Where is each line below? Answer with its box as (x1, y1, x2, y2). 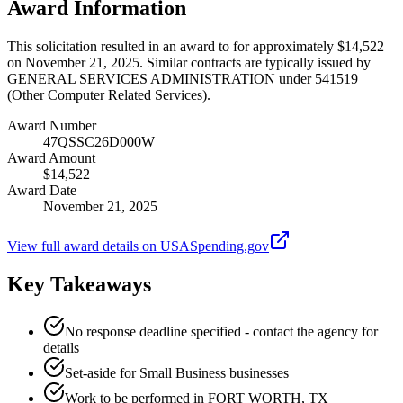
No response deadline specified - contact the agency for (65, 323, 378, 339)
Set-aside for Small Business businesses (65, 364, 289, 381)
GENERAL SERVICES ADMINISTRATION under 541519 (7, 70, 358, 86)
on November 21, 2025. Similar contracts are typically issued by (7, 54, 371, 70)
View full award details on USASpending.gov (7, 237, 269, 254)
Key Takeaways (7, 272, 151, 296)
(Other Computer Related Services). (7, 86, 210, 103)
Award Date (7, 182, 76, 198)
